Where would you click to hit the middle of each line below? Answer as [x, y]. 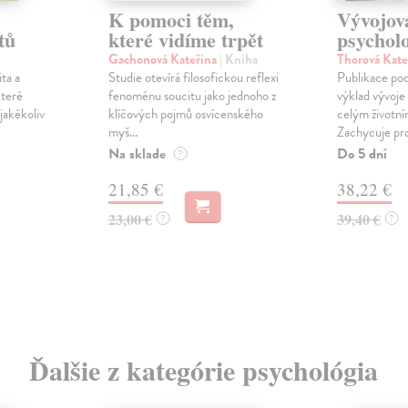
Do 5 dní [362, 154]
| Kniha [238, 60]
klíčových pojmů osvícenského [185, 114]
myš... [122, 133]
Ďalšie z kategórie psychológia [204, 370]
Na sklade [137, 154]
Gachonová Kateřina [163, 60]
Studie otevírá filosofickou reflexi [193, 78]
